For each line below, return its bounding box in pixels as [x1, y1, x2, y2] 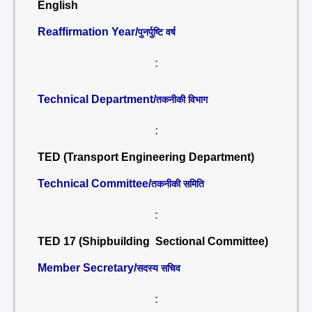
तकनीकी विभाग [156, 94, 208, 105]
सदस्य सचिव [136, 263, 180, 274]
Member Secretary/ [38, 262, 136, 274]
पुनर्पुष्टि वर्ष [138, 26, 175, 38]
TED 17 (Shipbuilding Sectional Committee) [38, 235, 268, 247]
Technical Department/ [38, 93, 156, 105]
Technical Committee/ [38, 178, 151, 189]
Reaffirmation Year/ [38, 26, 138, 38]
